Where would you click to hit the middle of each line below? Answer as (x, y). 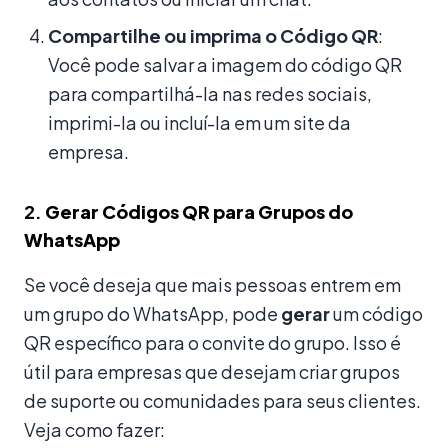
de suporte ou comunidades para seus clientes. (222, 400)
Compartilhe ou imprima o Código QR (213, 35)
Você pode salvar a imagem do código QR (225, 64)
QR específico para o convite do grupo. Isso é (212, 342)
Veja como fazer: (94, 429)
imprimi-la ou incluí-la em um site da (199, 122)
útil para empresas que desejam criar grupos (212, 371)
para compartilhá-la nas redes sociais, (210, 93)
